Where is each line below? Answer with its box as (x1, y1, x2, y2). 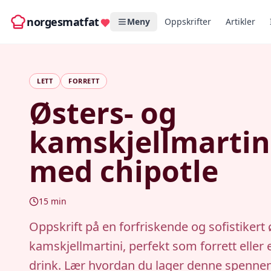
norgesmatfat (27, 15, 99, 29)
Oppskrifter (164, 16, 211, 27)
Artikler (225, 16, 255, 27)
